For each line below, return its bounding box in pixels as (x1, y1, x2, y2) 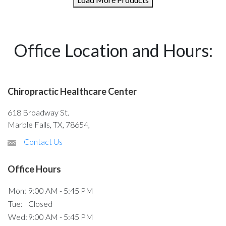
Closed (28, 199, 52, 208)
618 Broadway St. (8, 107, 71, 117)
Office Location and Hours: (13, 40, 213, 61)
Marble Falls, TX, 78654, (8, 120, 91, 129)
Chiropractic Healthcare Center (8, 86, 137, 97)
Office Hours (8, 163, 61, 175)
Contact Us (24, 137, 63, 146)
